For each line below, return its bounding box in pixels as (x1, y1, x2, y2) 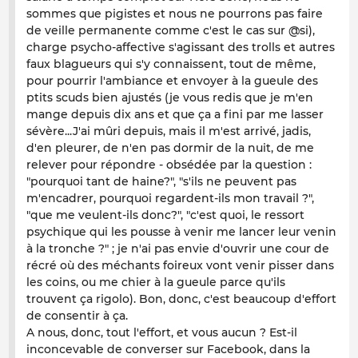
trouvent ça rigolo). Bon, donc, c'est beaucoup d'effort (26, 292, 336, 307)
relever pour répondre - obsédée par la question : (26, 157, 312, 173)
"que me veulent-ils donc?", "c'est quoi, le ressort (26, 208, 304, 223)
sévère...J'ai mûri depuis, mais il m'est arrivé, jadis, (26, 124, 311, 139)
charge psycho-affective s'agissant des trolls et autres (26, 40, 335, 55)
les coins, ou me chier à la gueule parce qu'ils (26, 275, 285, 290)
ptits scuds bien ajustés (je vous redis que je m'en (26, 90, 313, 105)
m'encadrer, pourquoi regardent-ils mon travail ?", (26, 191, 314, 206)
